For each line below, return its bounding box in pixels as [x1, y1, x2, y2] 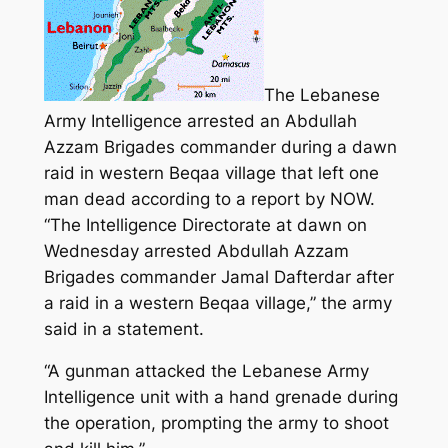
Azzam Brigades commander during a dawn [43, 136, 397, 157]
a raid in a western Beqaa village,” [43, 292, 316, 313]
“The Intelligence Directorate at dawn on [43, 214, 367, 235]
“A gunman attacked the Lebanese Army [43, 361, 369, 382]
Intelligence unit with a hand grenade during [43, 387, 398, 408]
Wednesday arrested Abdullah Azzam [43, 240, 349, 261]
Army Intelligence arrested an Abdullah [43, 110, 357, 131]
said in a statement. [43, 318, 204, 339]
